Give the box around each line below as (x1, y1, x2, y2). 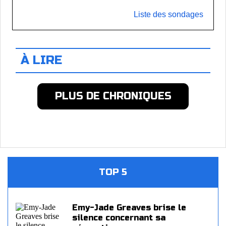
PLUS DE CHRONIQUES (54, 90, 172, 102)
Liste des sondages (134, 10, 203, 19)
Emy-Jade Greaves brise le (72, 203, 186, 212)
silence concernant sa (72, 213, 165, 222)
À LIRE (21, 53, 62, 68)
